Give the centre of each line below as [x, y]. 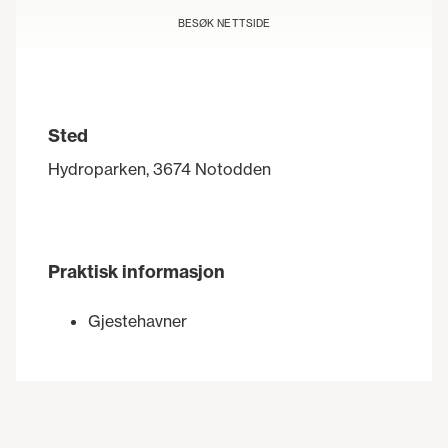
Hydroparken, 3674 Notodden [159, 168]
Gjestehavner [137, 321]
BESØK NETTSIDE [224, 23]
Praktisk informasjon [136, 272]
